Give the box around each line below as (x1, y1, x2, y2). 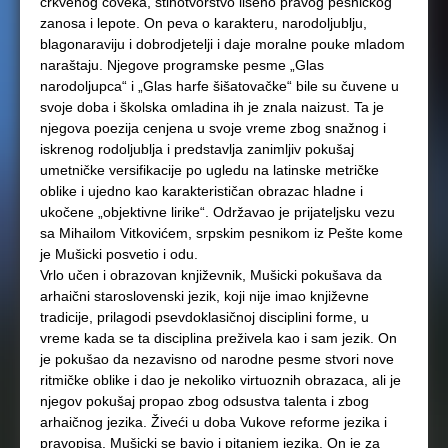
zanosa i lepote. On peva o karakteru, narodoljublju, (40, 15, 367, 31)
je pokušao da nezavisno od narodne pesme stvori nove (40, 351, 394, 367)
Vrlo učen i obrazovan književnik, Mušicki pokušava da (40, 267, 382, 283)
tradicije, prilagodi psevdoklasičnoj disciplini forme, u (40, 309, 369, 325)
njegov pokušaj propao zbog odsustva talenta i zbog (40, 393, 369, 409)
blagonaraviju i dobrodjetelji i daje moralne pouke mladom (40, 36, 405, 52)
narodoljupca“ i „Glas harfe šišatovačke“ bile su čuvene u (40, 78, 399, 94)
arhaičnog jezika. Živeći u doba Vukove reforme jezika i (40, 414, 387, 430)
